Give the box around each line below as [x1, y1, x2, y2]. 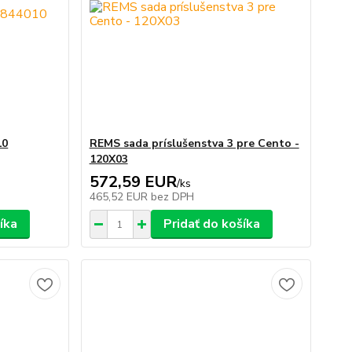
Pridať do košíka [163, 215, 260, 233]
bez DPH [150, 189, 194, 204]
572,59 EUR [89, 171, 177, 192]
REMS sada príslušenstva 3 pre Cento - [89, 136, 299, 151]
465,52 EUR [89, 189, 151, 204]
